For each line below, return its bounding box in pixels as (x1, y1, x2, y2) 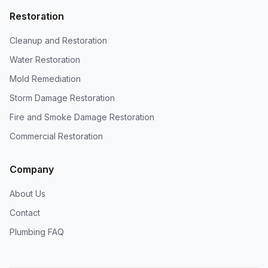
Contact (10, 208, 40, 218)
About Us (10, 188, 45, 199)
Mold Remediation (10, 74, 81, 84)
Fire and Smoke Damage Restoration (10, 112, 154, 122)
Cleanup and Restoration (10, 35, 107, 45)
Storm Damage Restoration (10, 93, 115, 103)
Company (10, 163, 54, 175)
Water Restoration (10, 54, 80, 65)
